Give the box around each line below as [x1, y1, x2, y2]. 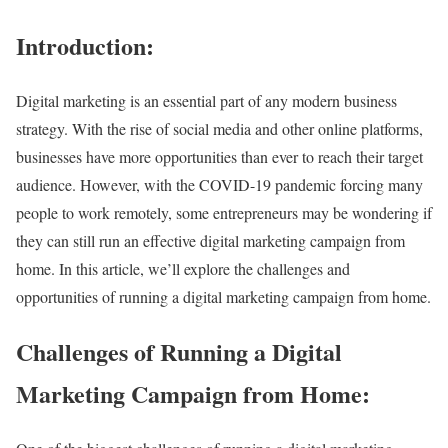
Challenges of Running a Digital [16, 333, 342, 369]
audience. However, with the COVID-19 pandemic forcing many [16, 173, 423, 195]
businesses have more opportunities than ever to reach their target [16, 145, 423, 167]
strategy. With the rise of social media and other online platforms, [16, 117, 423, 139]
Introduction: [16, 27, 154, 63]
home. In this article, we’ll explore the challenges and [16, 257, 350, 279]
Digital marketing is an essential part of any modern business [16, 89, 397, 111]
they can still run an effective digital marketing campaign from [16, 229, 405, 251]
